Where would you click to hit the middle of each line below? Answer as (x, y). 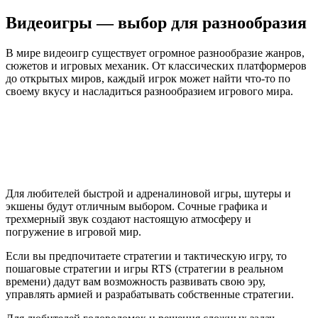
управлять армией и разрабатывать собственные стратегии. (150, 294)
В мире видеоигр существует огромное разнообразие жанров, (155, 53)
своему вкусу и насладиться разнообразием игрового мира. (149, 91)
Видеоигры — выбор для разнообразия (156, 22)
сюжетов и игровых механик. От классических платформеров (156, 65)
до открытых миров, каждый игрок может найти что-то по (148, 78)
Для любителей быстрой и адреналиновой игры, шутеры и (148, 193)
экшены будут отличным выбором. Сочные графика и (137, 206)
